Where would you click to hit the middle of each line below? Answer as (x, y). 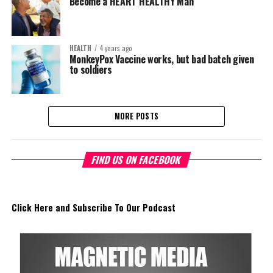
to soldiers (91, 69)
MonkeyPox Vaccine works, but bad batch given (161, 59)
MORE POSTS (136, 116)
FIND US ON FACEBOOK (136, 160)
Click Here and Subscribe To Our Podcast (93, 207)
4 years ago (116, 48)
